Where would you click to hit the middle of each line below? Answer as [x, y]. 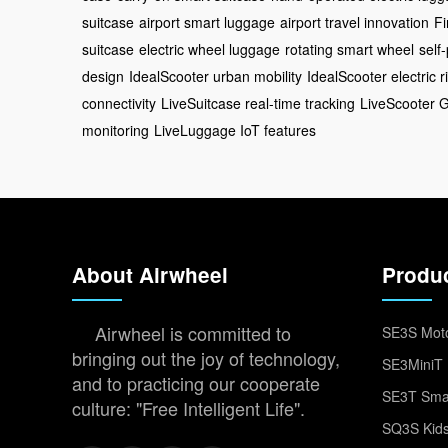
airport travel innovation [354, 21]
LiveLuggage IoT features [235, 129]
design [103, 75]
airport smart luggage [207, 21]
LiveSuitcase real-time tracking [258, 102]
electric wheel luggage [209, 48]
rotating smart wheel [349, 48]
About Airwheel [150, 274]
